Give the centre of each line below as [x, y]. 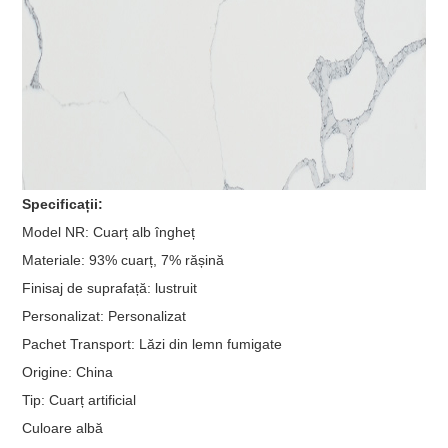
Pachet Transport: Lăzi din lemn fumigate [152, 343]
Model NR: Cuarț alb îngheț [109, 231]
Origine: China [68, 371]
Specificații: [63, 203]
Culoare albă [63, 427]
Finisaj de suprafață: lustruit [110, 287]
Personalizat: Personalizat [104, 315]
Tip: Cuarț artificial [79, 399]
